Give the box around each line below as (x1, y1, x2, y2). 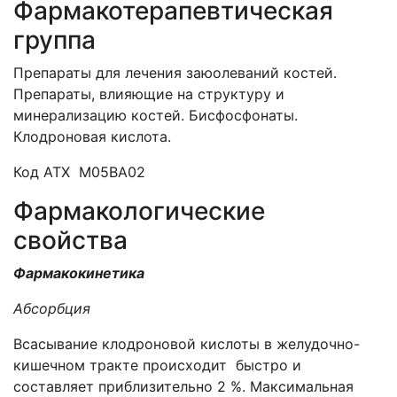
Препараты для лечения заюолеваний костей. (13, 64, 337, 82)
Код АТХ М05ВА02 (13, 163, 145, 181)
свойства (13, 225, 128, 255)
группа (13, 25, 96, 55)
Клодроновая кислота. (13, 128, 171, 145)
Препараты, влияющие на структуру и (13, 85, 284, 103)
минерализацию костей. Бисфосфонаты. (13, 106, 298, 124)
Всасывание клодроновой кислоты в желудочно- (13, 335, 360, 353)
